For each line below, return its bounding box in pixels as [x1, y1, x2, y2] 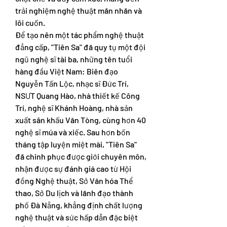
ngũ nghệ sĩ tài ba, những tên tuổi [15, 54, 132, 64]
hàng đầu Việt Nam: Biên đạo [15, 66, 118, 76]
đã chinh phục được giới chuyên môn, [15, 152, 146, 161]
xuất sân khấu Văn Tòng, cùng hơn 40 [15, 115, 146, 125]
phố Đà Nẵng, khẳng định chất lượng [15, 200, 142, 210]
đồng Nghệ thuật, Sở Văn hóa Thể [15, 176, 133, 185]
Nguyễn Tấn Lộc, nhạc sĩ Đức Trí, [15, 79, 129, 88]
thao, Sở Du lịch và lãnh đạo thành [15, 188, 133, 198]
